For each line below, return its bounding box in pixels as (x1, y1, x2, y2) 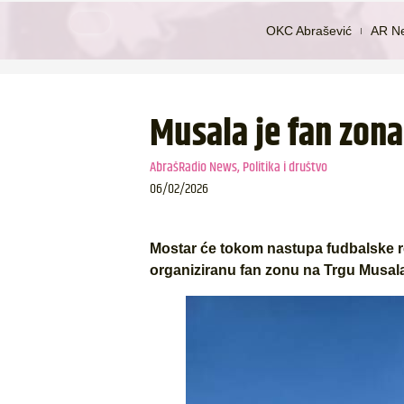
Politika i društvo (242, 156, 327, 179)
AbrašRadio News (149, 156, 237, 179)
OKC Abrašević (266, 23, 353, 38)
